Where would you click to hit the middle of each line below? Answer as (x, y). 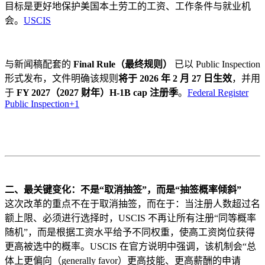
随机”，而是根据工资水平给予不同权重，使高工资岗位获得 (130, 232)
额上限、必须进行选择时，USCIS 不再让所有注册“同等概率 (130, 218)
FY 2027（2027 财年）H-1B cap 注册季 (97, 92)
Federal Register (218, 92)
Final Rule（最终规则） (123, 64)
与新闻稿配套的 (39, 64)
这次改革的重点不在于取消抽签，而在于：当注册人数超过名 (132, 203)
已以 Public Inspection (216, 64)
